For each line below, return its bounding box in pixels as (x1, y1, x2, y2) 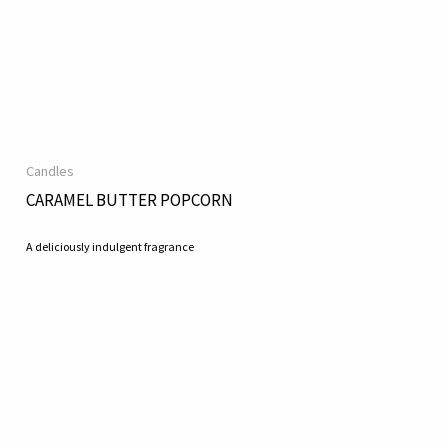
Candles (26, 162, 75, 181)
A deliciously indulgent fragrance (26, 238, 195, 254)
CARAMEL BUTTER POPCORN (26, 189, 234, 212)
